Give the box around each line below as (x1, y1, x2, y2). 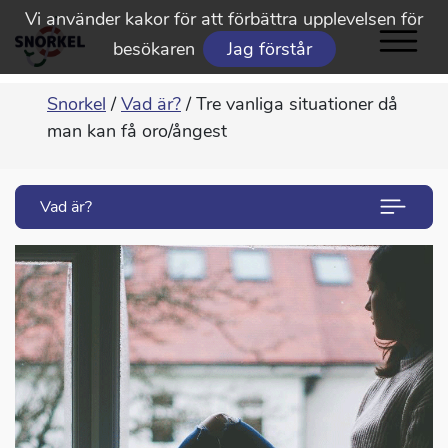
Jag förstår (226, 37, 312, 61)
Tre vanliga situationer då (191, 92, 398, 117)
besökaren (112, 37, 195, 61)
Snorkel (47, 92, 106, 117)
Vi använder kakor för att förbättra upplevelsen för (25, 7, 423, 31)
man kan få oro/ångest (47, 119, 227, 144)
